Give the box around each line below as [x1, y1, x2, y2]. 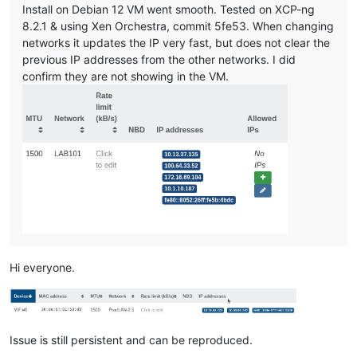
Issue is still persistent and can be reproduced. [10, 333, 253, 347]
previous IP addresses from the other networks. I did [22, 52, 296, 66]
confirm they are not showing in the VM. [22, 69, 229, 83]
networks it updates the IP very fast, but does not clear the [22, 35, 330, 49]
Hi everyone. [10, 261, 75, 275]
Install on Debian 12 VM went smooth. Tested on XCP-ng [22, 2, 315, 16]
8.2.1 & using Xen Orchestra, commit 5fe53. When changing [22, 18, 334, 33]
